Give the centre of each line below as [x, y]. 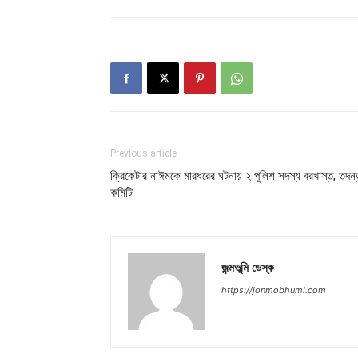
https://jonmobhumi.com [274, 290]
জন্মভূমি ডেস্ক [248, 267]
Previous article [143, 154]
